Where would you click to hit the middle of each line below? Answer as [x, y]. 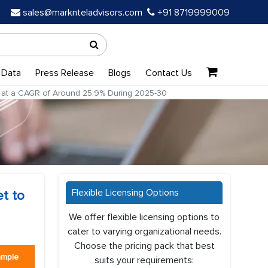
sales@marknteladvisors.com [83, 13]
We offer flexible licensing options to [144, 217]
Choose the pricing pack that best [144, 246]
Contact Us [168, 73]
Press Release [64, 73]
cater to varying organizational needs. [144, 232]
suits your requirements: [144, 260]
